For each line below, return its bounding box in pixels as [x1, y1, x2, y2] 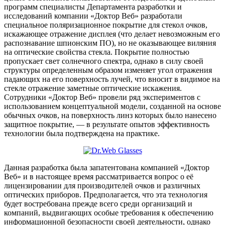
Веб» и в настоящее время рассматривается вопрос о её [4, 172, 193, 181]
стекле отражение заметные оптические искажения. [4, 83, 182, 92]
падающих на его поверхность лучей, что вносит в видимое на [4, 74, 220, 83]
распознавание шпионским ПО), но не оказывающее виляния [4, 38, 216, 47]
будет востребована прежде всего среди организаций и [4, 199, 192, 208]
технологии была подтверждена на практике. [4, 129, 160, 138]
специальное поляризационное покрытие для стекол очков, [4, 20, 207, 29]
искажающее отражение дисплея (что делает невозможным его [4, 29, 220, 38]
